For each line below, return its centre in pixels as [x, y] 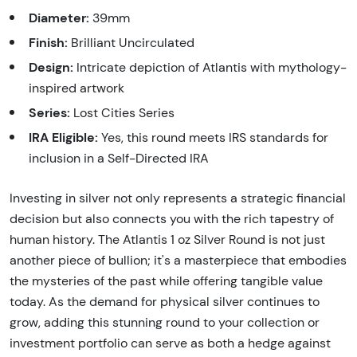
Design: [51, 67]
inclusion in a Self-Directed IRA [119, 158]
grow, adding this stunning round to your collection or [165, 322]
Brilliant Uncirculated [131, 42]
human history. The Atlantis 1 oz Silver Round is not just [167, 239]
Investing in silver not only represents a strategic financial [178, 198]
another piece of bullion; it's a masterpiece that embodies [178, 260]
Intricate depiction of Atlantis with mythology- [210, 67]
